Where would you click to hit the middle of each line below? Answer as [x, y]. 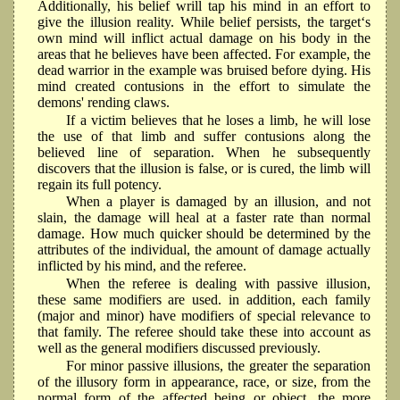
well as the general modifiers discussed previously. [179, 348]
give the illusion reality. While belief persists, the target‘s [204, 21]
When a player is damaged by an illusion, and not [218, 202]
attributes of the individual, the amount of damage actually [204, 250]
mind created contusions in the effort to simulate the [204, 86]
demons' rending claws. [104, 102]
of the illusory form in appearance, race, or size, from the [204, 382]
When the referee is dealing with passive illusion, [218, 284]
